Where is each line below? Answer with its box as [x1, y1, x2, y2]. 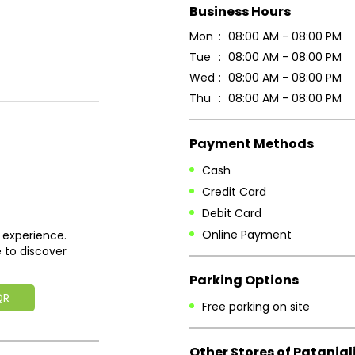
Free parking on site [202, 298, 310, 315]
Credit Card [202, 183, 266, 200]
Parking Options [189, 270, 299, 289]
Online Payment [202, 227, 292, 243]
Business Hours [189, 2, 291, 21]
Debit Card [202, 205, 261, 222]
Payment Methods [189, 134, 314, 153]
